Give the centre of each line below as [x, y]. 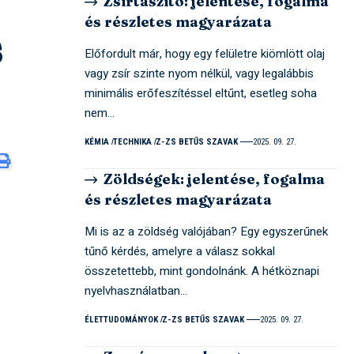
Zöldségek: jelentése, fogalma [214, 179]
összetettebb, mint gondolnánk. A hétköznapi [202, 271]
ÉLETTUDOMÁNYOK [122, 319]
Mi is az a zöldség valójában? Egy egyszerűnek [207, 231]
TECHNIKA [133, 141]
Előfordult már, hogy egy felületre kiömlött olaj [205, 53]
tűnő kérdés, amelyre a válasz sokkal [180, 251]
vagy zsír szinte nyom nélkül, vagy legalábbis [200, 73]
